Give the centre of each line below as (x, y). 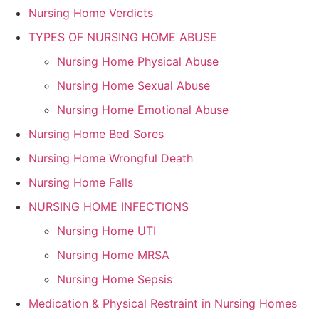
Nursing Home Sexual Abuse (134, 86)
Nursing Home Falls (81, 183)
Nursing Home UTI (106, 231)
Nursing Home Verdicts (91, 13)
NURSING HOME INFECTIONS (109, 207)
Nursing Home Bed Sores (96, 134)
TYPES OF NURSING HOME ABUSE (123, 37)
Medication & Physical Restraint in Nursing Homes (163, 304)
